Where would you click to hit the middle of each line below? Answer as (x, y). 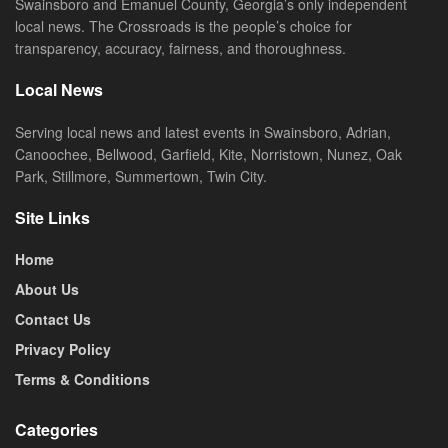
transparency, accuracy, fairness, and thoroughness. (180, 48)
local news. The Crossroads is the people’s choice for (183, 26)
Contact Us (53, 319)
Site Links (52, 218)
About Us (47, 289)
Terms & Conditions (82, 379)
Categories (56, 430)
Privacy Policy (63, 349)
